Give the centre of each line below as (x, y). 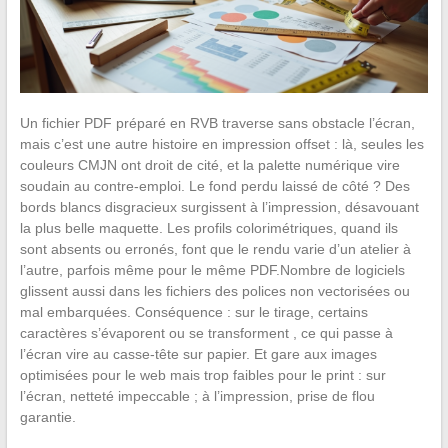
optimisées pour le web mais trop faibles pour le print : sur (202, 374)
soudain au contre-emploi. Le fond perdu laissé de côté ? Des (214, 185)
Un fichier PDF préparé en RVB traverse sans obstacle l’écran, (217, 122)
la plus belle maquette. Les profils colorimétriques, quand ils (208, 227)
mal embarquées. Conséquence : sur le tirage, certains (193, 311)
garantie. (47, 416)
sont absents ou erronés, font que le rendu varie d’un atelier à (215, 248)
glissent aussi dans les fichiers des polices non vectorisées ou (214, 290)
